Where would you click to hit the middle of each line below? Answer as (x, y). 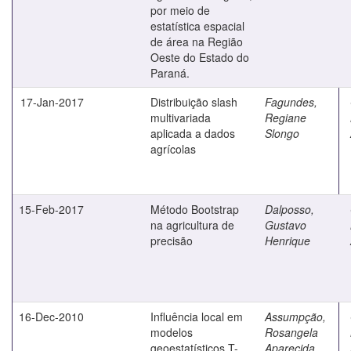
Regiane (286, 117)
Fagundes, (291, 101)
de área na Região (197, 41)
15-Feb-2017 (51, 209)
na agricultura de (192, 224)
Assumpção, (295, 316)
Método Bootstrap (195, 209)
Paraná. (170, 72)
